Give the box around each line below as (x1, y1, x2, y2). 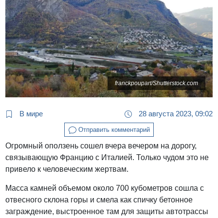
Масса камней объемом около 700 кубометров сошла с (5, 184, 204, 193)
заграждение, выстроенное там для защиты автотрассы (5, 207, 209, 216)
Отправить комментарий (76, 126, 150, 133)
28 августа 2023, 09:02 (136, 109, 213, 118)
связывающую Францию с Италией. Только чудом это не (5, 153, 209, 162)
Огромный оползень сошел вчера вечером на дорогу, (5, 142, 197, 150)
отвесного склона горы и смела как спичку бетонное (5, 196, 193, 204)
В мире (18, 109, 43, 118)
